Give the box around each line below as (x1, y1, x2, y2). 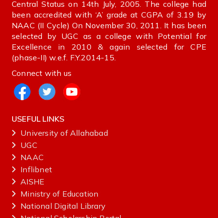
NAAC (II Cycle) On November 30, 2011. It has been (12, 20, 206, 31)
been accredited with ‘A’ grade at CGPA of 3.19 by (12, 10, 206, 20)
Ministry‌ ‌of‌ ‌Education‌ (20, 189, 99, 199)
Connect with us (12, 68, 72, 78)
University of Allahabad (20, 128, 108, 138)
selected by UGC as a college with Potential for (12, 31, 206, 41)
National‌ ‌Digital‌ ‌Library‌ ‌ (20, 201, 108, 211)
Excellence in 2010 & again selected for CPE (12, 42, 206, 52)
